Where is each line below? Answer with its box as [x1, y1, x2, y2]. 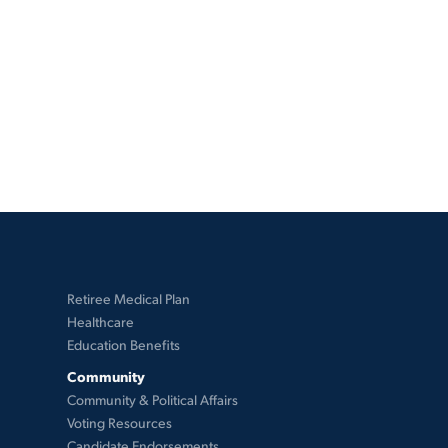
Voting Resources [66, 414, 172, 431]
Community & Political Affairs [66, 391, 238, 408]
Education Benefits [66, 336, 180, 353]
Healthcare [66, 313, 134, 330]
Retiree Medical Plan [66, 290, 190, 307]
